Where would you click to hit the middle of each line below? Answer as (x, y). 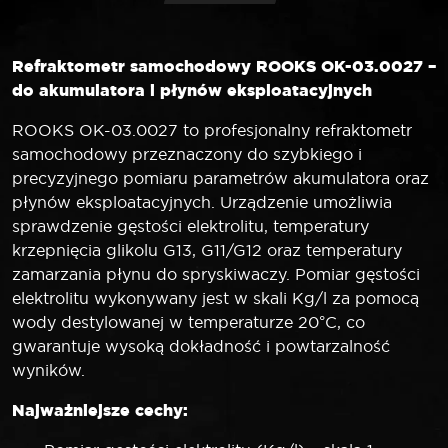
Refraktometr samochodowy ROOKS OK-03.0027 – (224, 65)
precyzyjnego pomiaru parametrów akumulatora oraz (220, 177)
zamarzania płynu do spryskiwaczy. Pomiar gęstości (216, 273)
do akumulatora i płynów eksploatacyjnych (192, 89)
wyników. (48, 369)
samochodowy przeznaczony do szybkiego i (187, 153)
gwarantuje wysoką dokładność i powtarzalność (201, 345)
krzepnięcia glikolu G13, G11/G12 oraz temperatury (207, 249)
